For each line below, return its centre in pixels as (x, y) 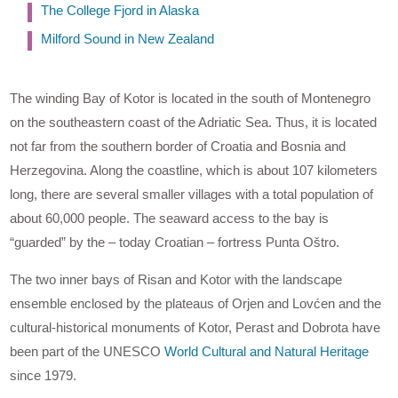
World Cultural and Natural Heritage (267, 352)
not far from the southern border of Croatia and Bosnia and (178, 147)
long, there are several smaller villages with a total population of (192, 195)
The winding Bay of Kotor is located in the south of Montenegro (191, 99)
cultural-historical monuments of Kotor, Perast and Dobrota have (195, 328)
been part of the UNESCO (88, 352)
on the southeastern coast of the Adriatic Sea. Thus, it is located (194, 123)
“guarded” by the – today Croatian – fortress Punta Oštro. (175, 243)
